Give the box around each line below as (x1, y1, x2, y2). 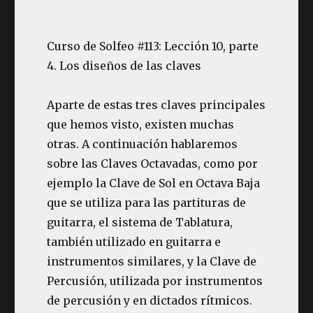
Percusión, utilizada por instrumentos (47, 274, 263, 288)
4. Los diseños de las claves (47, 59, 202, 73)
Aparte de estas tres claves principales (47, 98, 266, 112)
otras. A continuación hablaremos (47, 137, 238, 151)
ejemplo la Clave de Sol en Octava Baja (47, 176, 261, 190)
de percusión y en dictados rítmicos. (47, 293, 253, 307)
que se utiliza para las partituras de (47, 196, 247, 210)
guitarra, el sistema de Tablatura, (47, 215, 233, 229)
